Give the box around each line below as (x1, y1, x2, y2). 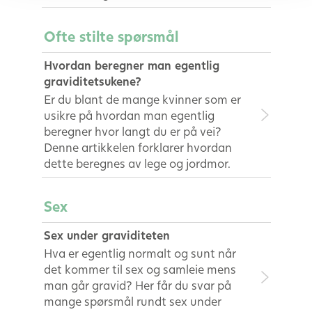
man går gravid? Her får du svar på (43, 278, 231, 293)
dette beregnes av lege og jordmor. (43, 156, 231, 171)
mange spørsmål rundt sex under (43, 294, 221, 309)
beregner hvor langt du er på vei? (43, 124, 221, 139)
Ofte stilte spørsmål (43, 27, 178, 45)
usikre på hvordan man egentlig (43, 108, 214, 123)
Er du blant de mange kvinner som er (43, 92, 241, 107)
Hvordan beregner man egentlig (43, 58, 219, 73)
